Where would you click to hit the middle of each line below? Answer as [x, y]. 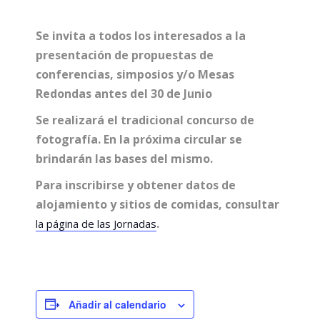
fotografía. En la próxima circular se [139, 139]
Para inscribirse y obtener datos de [136, 185]
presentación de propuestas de [125, 55]
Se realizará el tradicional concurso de [145, 120]
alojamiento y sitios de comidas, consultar [157, 204]
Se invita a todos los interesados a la [141, 35]
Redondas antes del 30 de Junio [124, 93]
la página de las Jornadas [96, 223]
